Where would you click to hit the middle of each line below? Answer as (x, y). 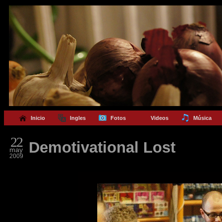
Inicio (38, 118)
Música (202, 118)
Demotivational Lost (102, 147)
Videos (159, 118)
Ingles (78, 118)
